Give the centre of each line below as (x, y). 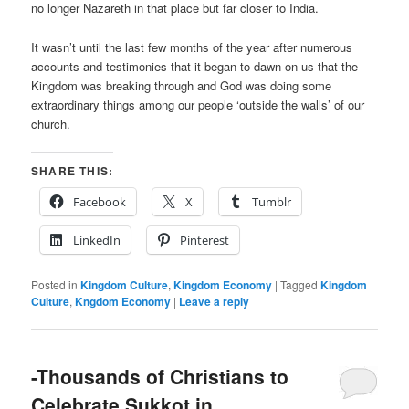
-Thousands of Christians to (160, 376)
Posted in (55, 284)
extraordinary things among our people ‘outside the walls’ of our (198, 104)
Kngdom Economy (123, 301)
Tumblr (272, 201)
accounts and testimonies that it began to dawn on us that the (195, 66)
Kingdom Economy (223, 284)
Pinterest (205, 240)
